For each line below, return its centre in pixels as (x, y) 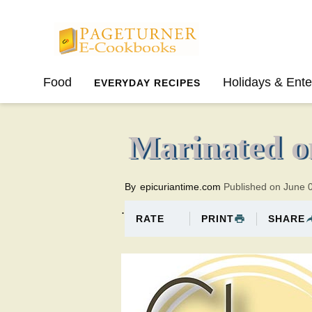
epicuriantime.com (180, 187)
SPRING (64, 114)
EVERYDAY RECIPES (147, 83)
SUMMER (130, 114)
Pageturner (73, 22)
